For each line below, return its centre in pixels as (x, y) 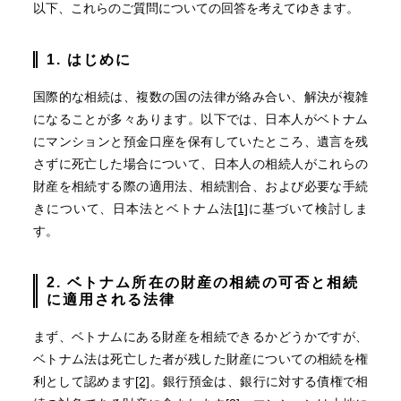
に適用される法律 (111, 299)
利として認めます (84, 381)
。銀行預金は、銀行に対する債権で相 (259, 381)
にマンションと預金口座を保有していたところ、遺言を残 (200, 141)
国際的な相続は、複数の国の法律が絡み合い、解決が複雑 (200, 97)
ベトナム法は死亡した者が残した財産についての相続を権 (200, 359)
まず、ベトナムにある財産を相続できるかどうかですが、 (200, 337)
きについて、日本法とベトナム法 (133, 209)
